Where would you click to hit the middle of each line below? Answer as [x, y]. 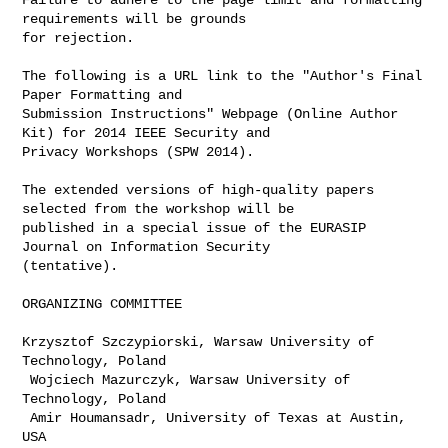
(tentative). [70, 265]
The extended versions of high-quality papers [198, 189]
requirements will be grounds [138, 18]
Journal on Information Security [150, 246]
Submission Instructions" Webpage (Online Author [210, 113]
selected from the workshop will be [162, 208]
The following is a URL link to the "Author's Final [222, 75]
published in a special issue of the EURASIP [194, 227]
